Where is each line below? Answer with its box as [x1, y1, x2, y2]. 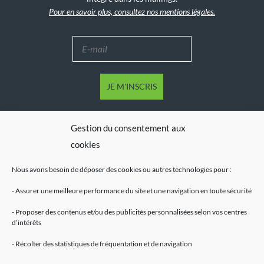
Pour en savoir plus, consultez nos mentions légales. [48, 6, 215, 16]
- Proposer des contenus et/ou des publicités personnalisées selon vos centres [12, 207, 247, 216]
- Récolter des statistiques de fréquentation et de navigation [12, 239, 192, 248]
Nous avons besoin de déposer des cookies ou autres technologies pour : [12, 165, 232, 174]
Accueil [120, 248, 144, 258]
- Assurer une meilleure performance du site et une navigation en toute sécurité [12, 186, 252, 195]
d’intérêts [12, 218, 41, 227]
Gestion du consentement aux [71, 123, 186, 133]
